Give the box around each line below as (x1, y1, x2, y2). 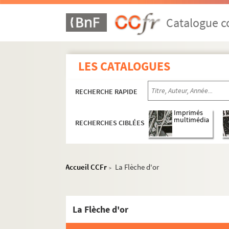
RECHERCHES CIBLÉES (75, 118, 145, 128)
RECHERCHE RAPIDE (75, 87, 138, 96)
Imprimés (174, 108, 203, 118)
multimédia (174, 116, 210, 125)
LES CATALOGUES (78, 58, 171, 74)
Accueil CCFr (65, 162, 107, 172)
